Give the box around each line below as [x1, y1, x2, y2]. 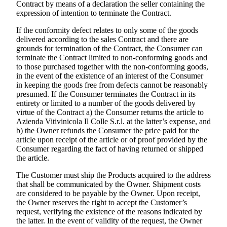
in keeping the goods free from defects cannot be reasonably [16, 81, 208, 90]
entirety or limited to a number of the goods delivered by [16, 99, 196, 108]
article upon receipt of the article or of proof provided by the [16, 135, 207, 144]
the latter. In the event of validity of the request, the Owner [16, 216, 202, 225]
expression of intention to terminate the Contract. [16, 9, 173, 18]
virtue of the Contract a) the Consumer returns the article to [16, 108, 204, 117]
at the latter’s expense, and [125, 117, 211, 126]
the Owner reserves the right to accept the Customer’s [16, 198, 187, 207]
